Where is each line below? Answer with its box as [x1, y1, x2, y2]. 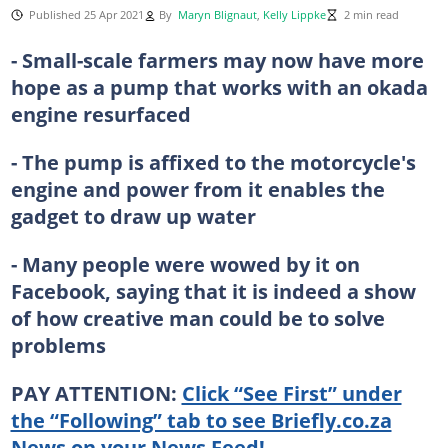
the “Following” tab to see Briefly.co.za [10, 405, 392, 434]
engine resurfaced [10, 99, 191, 128]
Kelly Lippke [262, 7, 326, 22]
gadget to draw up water [10, 201, 256, 230]
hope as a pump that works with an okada [10, 72, 428, 101]
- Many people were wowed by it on [10, 249, 360, 278]
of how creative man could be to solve [10, 303, 385, 332]
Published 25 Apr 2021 [28, 7, 144, 22]
